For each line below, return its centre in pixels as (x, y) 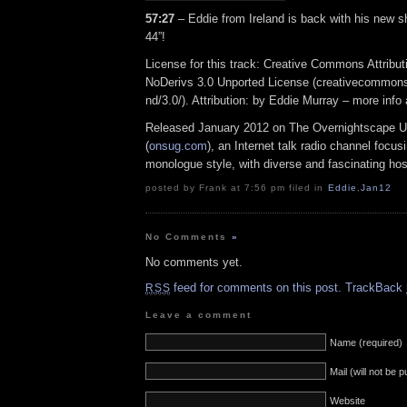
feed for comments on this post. (256, 288)
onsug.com (178, 145)
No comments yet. (194, 263)
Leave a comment (199, 314)
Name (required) (366, 342)
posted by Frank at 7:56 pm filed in (237, 188)
